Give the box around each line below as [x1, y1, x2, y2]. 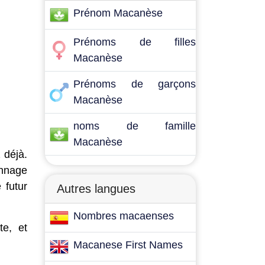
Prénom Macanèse [73, 7, 163, 19]
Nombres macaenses [73, 210, 174, 222]
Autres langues [57, 182, 135, 195]
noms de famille [73, 120, 196, 132]
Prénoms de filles [73, 36, 196, 48]
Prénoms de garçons [73, 78, 196, 90]
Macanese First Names [73, 239, 183, 251]
